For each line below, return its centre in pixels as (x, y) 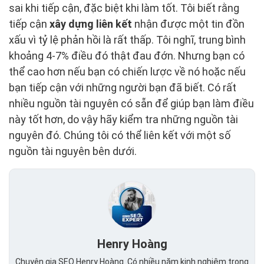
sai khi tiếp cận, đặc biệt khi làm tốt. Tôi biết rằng (124, 8)
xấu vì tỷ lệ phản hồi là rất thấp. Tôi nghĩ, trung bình (127, 40)
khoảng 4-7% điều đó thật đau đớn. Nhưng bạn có (127, 56)
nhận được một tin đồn (188, 24)
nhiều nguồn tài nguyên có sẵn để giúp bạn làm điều (131, 104)
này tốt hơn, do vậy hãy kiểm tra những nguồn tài (123, 120)
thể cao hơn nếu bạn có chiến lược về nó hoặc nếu (127, 72)
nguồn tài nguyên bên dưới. (73, 151)
